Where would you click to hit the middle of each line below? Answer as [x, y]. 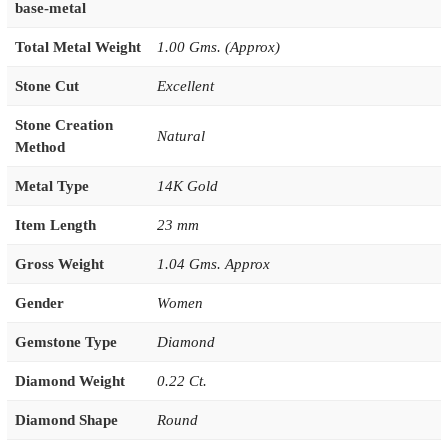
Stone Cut [46, 85]
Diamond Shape [66, 419]
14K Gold [187, 185]
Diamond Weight [69, 380]
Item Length [55, 224]
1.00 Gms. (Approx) [218, 46]
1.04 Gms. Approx [213, 263]
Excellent [185, 85]
